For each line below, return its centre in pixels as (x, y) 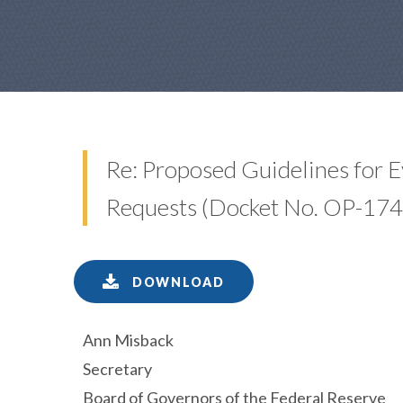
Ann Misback (128, 340)
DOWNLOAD (176, 282)
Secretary (117, 369)
